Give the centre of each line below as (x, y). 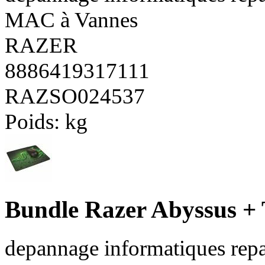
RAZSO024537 (75, 96)
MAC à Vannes (71, 20)
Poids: (35, 121)
